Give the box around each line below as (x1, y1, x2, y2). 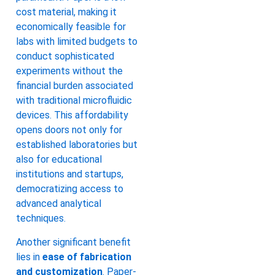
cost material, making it (16, 6, 117, 18)
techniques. (16, 212, 66, 225)
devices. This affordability (16, 109, 128, 122)
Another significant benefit (16, 236, 131, 248)
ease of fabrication (42, 250, 131, 263)
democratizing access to (16, 183, 123, 195)
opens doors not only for (16, 124, 122, 136)
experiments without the (16, 65, 123, 77)
